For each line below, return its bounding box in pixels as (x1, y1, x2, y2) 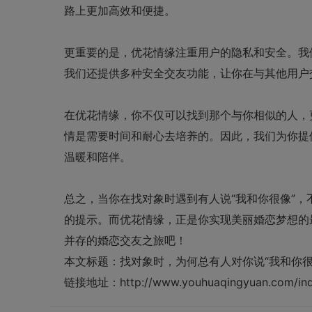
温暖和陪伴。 (64, 150, 131, 164)
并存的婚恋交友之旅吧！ (64, 233, 187, 247)
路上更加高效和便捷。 (64, 3, 175, 17)
